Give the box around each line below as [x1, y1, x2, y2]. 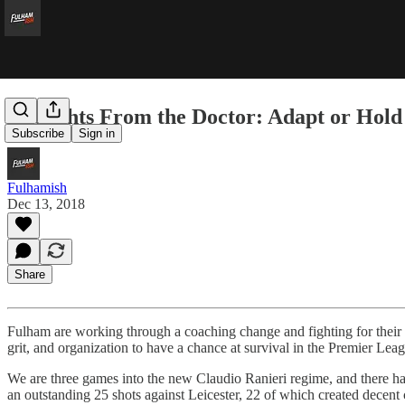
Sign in [79, 127, 115, 141]
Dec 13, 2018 [7, 195, 85, 212]
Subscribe [12, 127, 64, 141]
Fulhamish [7, 179, 67, 195]
